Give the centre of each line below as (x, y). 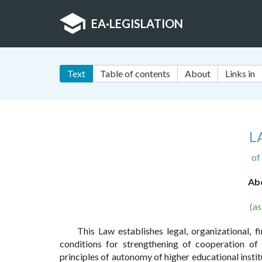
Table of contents (135, 74)
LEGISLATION (146, 23)
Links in (240, 74)
